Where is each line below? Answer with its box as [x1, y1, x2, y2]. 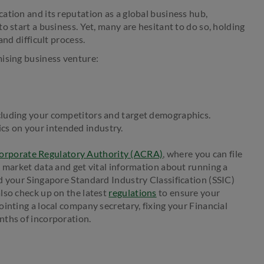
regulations [108, 186, 157, 198]
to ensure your [156, 186, 220, 198]
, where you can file [163, 147, 243, 159]
